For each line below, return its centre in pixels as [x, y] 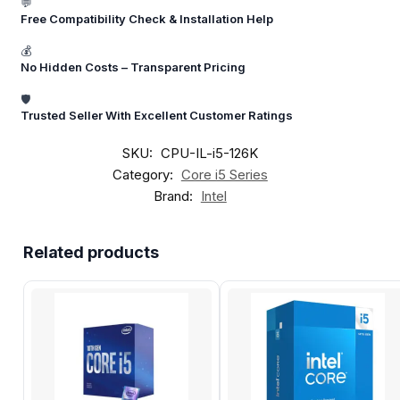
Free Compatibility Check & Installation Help [147, 18]
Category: [144, 174]
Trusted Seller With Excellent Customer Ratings [157, 115]
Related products [91, 252]
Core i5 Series [224, 174]
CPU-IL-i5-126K [209, 153]
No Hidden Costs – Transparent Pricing [133, 67]
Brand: [175, 196]
